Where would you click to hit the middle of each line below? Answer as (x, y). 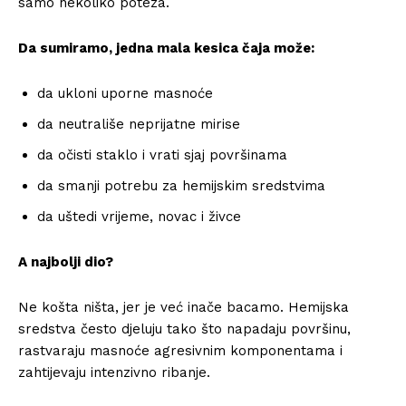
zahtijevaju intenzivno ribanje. (114, 372)
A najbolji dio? (66, 262)
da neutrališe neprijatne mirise (139, 124)
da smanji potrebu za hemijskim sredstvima (181, 186)
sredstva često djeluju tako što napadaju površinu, (184, 329)
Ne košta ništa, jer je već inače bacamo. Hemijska (184, 307)
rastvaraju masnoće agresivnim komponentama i (180, 351)
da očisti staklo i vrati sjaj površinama (162, 155)
